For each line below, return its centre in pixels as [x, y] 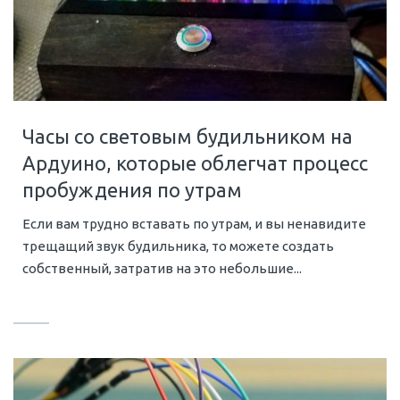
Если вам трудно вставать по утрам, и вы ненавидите [194, 224]
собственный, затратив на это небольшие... [162, 269]
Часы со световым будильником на [187, 137]
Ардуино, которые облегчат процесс [195, 163]
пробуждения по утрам [132, 190]
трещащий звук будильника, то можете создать [178, 246]
